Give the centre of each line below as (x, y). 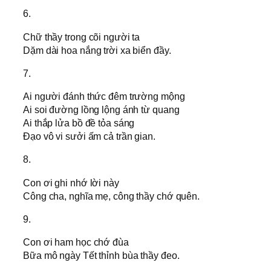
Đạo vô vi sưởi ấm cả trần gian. (89, 136)
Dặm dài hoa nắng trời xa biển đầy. (97, 50)
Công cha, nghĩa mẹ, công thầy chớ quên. (112, 196)
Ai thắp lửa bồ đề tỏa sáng (79, 123)
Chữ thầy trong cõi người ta (82, 37)
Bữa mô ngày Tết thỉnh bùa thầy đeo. (101, 256)
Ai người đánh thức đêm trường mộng (104, 96)
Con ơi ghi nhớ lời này (71, 182)
